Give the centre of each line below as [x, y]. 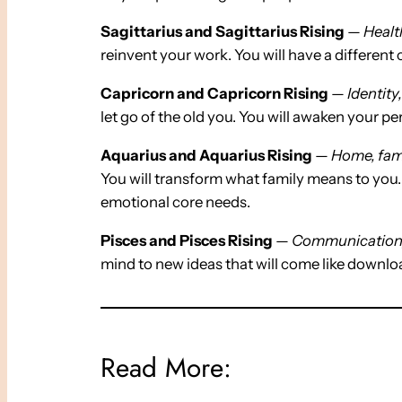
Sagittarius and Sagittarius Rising [223, 32]
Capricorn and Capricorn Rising [214, 94]
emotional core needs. [175, 202]
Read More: [166, 368]
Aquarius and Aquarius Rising [206, 156]
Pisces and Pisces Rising [187, 240]
